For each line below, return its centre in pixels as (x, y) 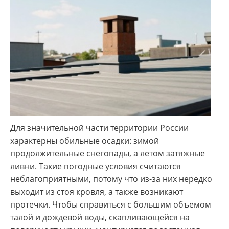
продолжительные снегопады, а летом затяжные (108, 153)
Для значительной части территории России (99, 128)
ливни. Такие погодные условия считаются (96, 166)
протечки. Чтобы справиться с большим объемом (111, 204)
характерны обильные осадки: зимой (85, 140)
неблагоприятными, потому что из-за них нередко (111, 179)
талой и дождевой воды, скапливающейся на (100, 217)
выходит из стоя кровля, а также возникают (97, 191)
